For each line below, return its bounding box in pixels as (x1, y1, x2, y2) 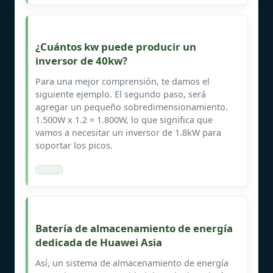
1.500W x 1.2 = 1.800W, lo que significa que (35, 113, 213, 126)
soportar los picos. (35, 139, 113, 151)
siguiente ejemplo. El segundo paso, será (35, 88, 206, 100)
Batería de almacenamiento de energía (35, 221, 233, 235)
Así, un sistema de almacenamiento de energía (35, 257, 229, 269)
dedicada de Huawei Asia (35, 235, 162, 249)
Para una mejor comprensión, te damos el (35, 75, 210, 87)
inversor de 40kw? (35, 53, 127, 68)
